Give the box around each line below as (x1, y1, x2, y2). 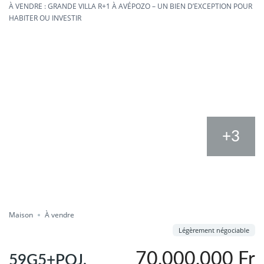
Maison (9, 210, 33, 220)
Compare (31, 180, 63, 190)
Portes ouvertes (15, 158, 67, 167)
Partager (36, 204, 66, 214)
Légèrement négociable (179, 226, 249, 235)
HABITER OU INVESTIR (9, 13, 81, 23)
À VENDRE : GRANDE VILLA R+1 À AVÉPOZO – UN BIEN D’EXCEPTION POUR (9, 1, 252, 11)
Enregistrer (107, 180, 146, 190)
